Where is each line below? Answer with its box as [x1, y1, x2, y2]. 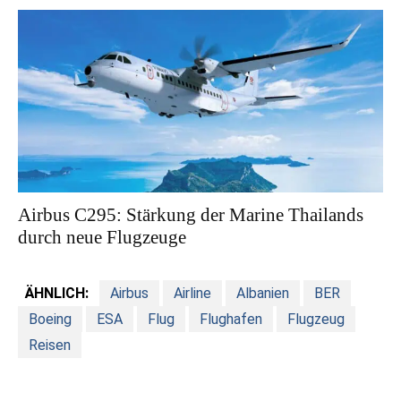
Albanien [236, 284, 289, 302]
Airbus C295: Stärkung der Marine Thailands [18, 203, 363, 226]
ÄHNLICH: [25, 284, 89, 302]
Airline [174, 284, 211, 302]
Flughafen [200, 310, 262, 328]
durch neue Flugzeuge [18, 226, 186, 248]
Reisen [29, 336, 71, 354]
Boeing [29, 310, 72, 328]
